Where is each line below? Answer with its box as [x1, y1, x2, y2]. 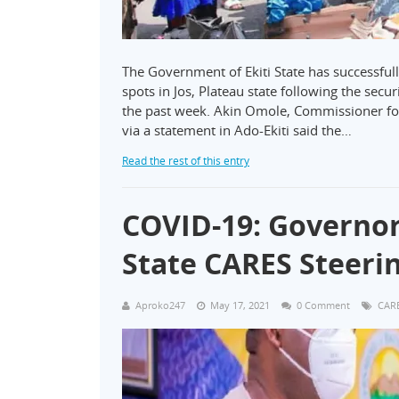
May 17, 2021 [210, 298, 270, 312]
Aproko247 [135, 298, 185, 312]
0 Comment [297, 298, 350, 312]
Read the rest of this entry [122, 153, 249, 168]
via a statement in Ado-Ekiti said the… [122, 121, 352, 139]
